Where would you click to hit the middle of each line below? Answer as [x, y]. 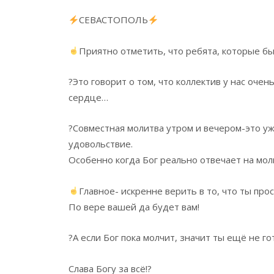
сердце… [88, 98]
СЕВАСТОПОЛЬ [114, 20]
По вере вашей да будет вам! [134, 206]
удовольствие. [101, 144]
